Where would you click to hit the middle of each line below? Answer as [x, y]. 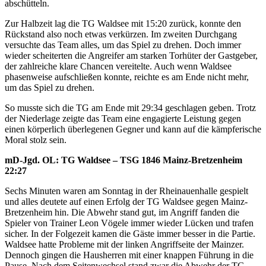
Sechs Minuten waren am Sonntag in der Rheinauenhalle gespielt [126, 191]
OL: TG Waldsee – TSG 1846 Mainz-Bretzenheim [142, 160]
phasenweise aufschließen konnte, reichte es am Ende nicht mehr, [127, 77]
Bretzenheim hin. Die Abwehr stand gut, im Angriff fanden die [122, 213]
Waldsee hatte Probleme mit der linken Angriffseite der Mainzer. [124, 245]
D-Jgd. [27, 160]
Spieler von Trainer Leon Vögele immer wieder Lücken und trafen [129, 223]
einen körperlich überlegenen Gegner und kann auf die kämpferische [133, 129]
